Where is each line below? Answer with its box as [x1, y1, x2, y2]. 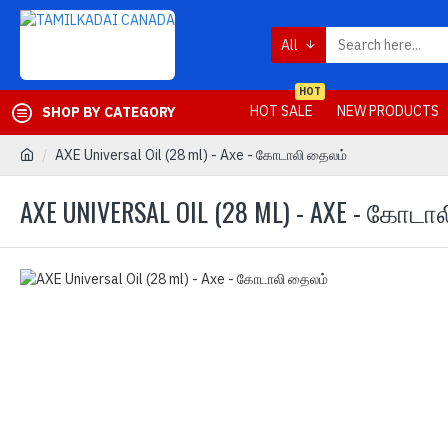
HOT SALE [250, 101, 313, 120]
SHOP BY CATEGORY [42, 103, 176, 121]
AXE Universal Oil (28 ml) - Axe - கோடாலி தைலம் [55, 146, 347, 164]
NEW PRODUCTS [337, 101, 439, 120]
